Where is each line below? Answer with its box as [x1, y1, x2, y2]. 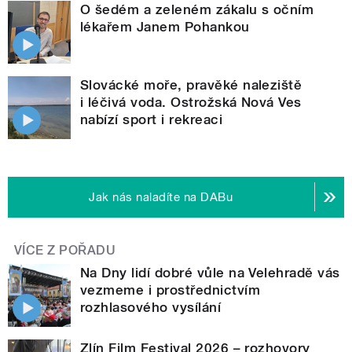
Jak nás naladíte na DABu [89, 189, 233, 204]
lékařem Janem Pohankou [80, 18, 250, 35]
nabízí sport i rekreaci [80, 111, 223, 127]
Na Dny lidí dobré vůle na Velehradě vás [80, 264, 340, 280]
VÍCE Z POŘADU [14, 242, 116, 258]
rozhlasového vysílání [80, 299, 222, 315]
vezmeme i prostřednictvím [80, 281, 260, 298]
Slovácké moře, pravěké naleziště [80, 76, 302, 93]
